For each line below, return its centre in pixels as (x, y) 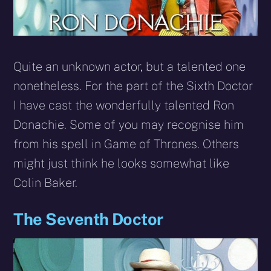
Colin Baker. (46, 182)
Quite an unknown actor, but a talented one (130, 66)
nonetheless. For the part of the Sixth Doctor (133, 86)
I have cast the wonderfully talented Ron (124, 105)
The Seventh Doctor (88, 219)
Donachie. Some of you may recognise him (129, 124)
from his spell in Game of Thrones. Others (126, 144)
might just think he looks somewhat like (122, 163)
